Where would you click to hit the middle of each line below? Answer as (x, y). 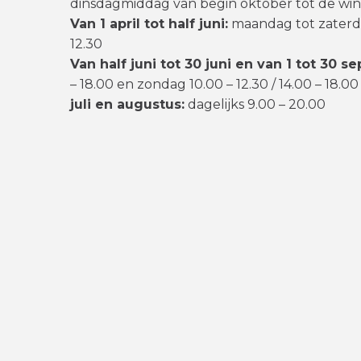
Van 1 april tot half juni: (149, 24)
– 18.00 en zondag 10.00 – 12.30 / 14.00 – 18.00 (214, 84)
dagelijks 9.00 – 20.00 (255, 104)
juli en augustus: (127, 104)
